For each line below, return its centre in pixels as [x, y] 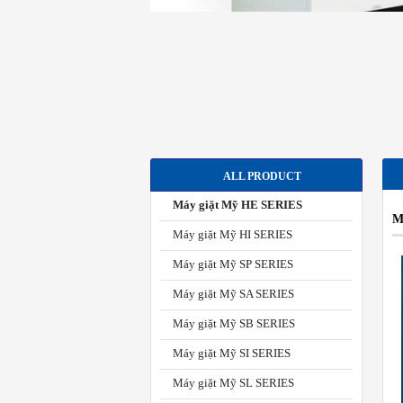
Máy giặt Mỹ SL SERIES [233, 383]
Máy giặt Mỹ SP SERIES [233, 264]
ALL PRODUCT [262, 176]
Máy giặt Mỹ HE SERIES [237, 205]
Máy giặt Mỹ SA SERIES [233, 294]
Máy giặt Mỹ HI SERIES [233, 234]
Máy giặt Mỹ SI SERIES [232, 353]
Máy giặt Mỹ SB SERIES [234, 323]
